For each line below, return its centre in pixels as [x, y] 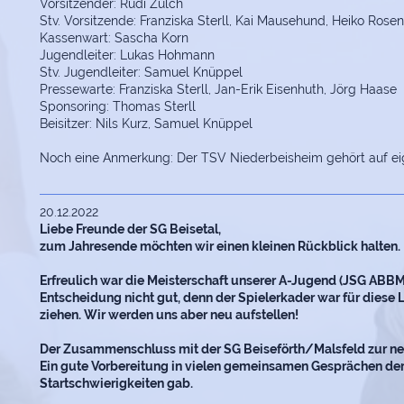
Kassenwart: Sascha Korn [114, 37]
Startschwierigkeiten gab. [116, 383]
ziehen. [62, 314]
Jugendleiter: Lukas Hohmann [127, 55]
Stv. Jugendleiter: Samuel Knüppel [141, 72]
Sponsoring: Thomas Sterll [118, 106]
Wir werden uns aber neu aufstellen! [191, 314]
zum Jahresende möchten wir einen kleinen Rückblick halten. [220, 246]
